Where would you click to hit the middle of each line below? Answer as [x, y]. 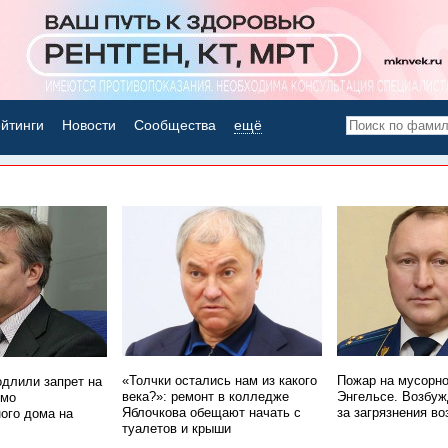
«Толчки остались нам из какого [219, 381]
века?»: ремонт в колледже [205, 397]
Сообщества [175, 125]
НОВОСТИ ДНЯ [229, 175]
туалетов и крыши [176, 429]
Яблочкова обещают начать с [211, 413]
